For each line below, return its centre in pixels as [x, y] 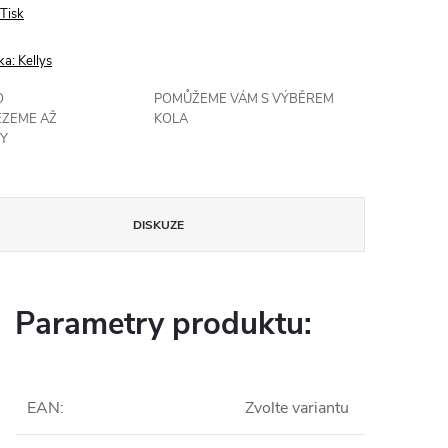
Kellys [35, 61]
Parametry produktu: [163, 324]
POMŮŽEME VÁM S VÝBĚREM [244, 99]
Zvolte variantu [297, 408]
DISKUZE [159, 225]
